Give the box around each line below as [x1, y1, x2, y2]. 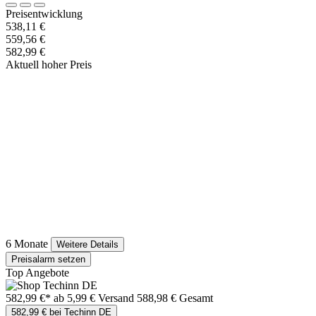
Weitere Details [56, 239, 119, 250]
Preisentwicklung [6, 8, 83, 20]
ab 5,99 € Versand [54, 292, 137, 305]
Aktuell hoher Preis [6, 59, 92, 71]
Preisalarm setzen [11, 254, 85, 265]
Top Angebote [6, 267, 69, 279]
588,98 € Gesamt [137, 292, 213, 305]
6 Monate [6, 238, 48, 250]
